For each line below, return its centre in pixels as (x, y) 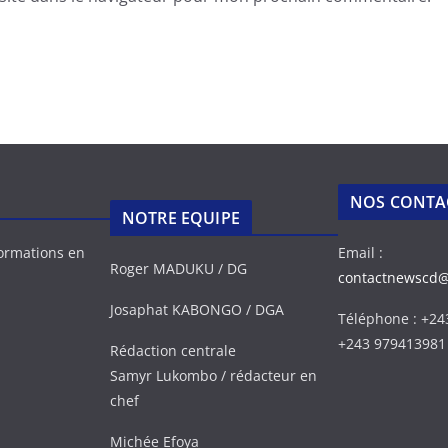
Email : (360, 253)
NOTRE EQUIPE (181, 218)
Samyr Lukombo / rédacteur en (213, 376)
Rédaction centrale (173, 351)
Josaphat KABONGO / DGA (197, 310)
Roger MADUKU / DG (178, 269)
